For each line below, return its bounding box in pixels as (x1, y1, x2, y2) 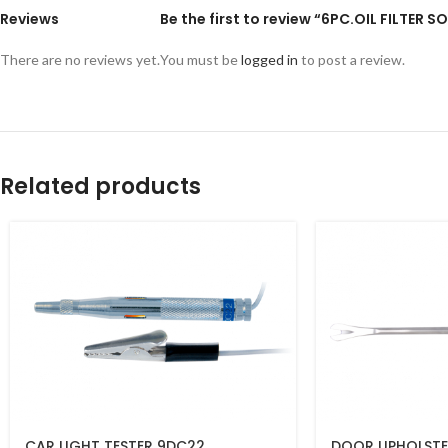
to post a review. (298, 51, 405, 68)
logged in (241, 51, 298, 68)
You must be (160, 51, 241, 68)
